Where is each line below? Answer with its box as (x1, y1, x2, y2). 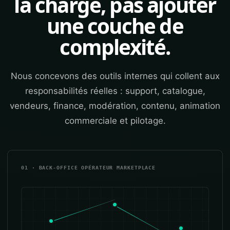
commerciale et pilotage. (64, 116, 166, 126)
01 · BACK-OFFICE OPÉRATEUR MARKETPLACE (21, 165, 156, 170)
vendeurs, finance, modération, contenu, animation (10, 101, 220, 111)
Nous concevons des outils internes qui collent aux (10, 71, 220, 81)
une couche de (47, 12, 183, 40)
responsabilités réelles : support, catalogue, (25, 86, 205, 96)
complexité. (60, 33, 170, 61)
